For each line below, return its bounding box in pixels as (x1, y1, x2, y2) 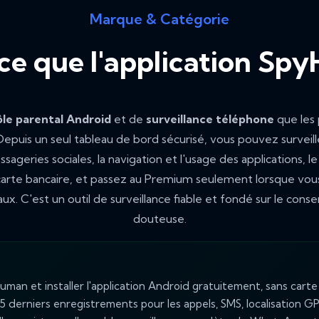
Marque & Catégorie (90, 10, 229, 28)
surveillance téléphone (145, 111, 274, 126)
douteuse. (132, 211, 187, 226)
